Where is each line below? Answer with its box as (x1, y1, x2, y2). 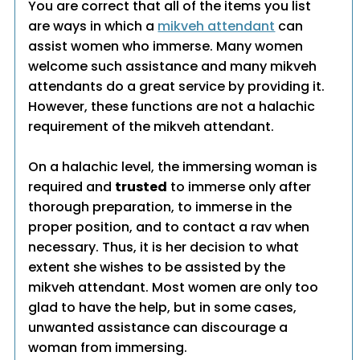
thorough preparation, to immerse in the (28, 198, 292, 217)
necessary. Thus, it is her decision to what (28, 238, 300, 257)
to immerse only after (167, 178, 312, 197)
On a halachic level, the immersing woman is (28, 157, 318, 177)
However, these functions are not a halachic (28, 97, 316, 117)
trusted (115, 178, 168, 197)
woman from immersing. (28, 338, 188, 358)
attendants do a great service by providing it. (28, 77, 325, 96)
